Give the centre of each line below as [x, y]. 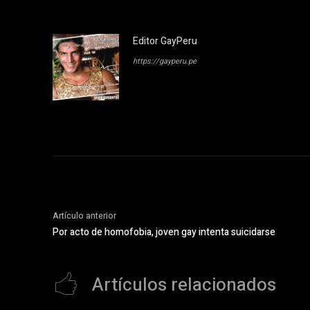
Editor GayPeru [165, 41]
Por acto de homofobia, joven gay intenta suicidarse [164, 232]
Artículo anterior [84, 216]
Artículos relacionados [184, 285]
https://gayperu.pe [165, 61]
